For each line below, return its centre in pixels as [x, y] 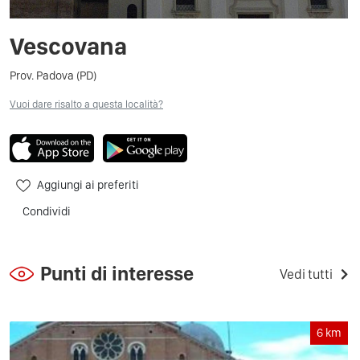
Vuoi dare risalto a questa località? [86, 104]
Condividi [47, 211]
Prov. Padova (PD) [53, 75]
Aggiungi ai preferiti [88, 185]
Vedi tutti [306, 274]
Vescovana [68, 45]
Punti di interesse [117, 273]
